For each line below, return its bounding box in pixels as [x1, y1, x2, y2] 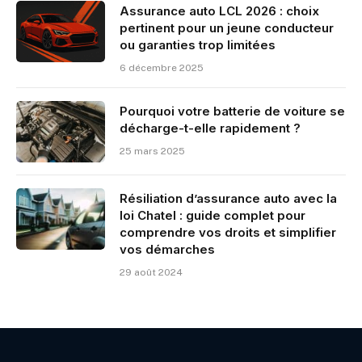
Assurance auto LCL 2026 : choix [120, 3, 319, 19]
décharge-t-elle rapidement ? [120, 120, 301, 137]
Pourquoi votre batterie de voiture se [120, 103, 345, 120]
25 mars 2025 [120, 145, 185, 158]
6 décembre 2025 [120, 62, 204, 74]
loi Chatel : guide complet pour [120, 208, 305, 224]
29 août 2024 [120, 267, 183, 279]
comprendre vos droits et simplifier [120, 225, 336, 241]
